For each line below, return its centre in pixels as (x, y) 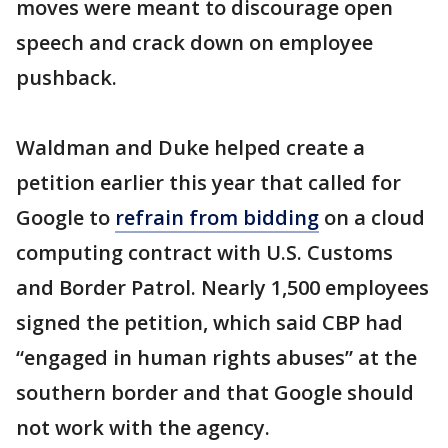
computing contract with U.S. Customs (204, 252)
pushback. (66, 77)
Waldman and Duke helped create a (190, 147)
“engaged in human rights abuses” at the (216, 357)
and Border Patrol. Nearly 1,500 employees (222, 287)
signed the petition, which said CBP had (209, 322)
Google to (65, 217)
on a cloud (372, 217)
